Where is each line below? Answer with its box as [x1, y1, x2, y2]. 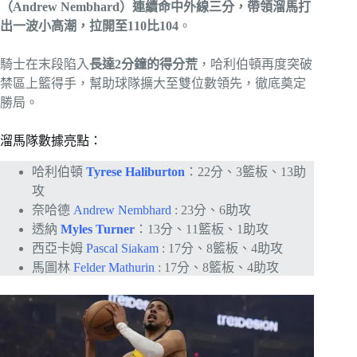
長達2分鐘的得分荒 [89, 57, 198, 71]
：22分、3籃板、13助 [185, 164, 306, 178]
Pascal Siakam [86, 241, 159, 255]
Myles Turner [61, 222, 135, 236]
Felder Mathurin [73, 260, 155, 274]
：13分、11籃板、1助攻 [135, 222, 269, 236]
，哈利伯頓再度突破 [198, 57, 312, 71]
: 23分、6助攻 [171, 202, 251, 217]
